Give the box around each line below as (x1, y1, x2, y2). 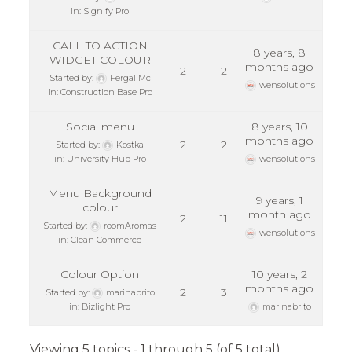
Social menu (65, 119, 134, 134)
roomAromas (104, 220, 157, 232)
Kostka (116, 139, 145, 151)
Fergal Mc (109, 72, 151, 84)
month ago (247, 207, 311, 222)
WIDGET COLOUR (49, 53, 151, 68)
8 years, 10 (251, 119, 308, 134)
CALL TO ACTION (52, 38, 148, 53)
